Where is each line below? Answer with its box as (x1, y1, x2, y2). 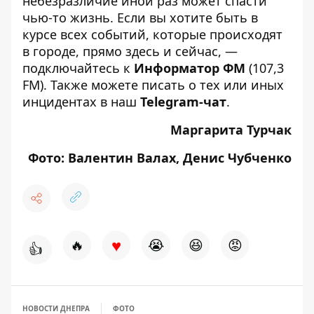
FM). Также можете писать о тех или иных (22, 76, 284, 94)
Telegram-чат (140, 93, 226, 111)
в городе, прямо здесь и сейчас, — (22, 43, 238, 60)
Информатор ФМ (134, 60, 245, 77)
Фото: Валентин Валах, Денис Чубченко (28, 149, 292, 167)
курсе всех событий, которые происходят (22, 26, 282, 43)
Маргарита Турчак (170, 121, 292, 139)
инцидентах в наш (22, 93, 140, 111)
